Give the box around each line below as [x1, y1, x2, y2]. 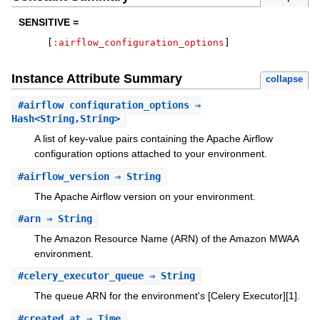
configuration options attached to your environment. [34, 148, 267, 160]
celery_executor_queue [23, 270, 144, 282]
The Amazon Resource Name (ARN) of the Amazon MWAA [34, 232, 299, 244]
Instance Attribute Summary [11, 71, 182, 86]
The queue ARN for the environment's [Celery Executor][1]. [34, 290, 300, 302]
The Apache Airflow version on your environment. [34, 190, 256, 202]
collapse [266, 74, 304, 85]
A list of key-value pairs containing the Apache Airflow [34, 133, 273, 145]
